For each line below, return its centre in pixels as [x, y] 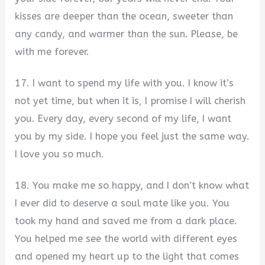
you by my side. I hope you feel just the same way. [132, 136]
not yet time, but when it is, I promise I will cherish [130, 101]
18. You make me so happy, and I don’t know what [132, 185]
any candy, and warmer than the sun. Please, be [127, 34]
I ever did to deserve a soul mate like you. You [122, 203]
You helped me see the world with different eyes [126, 238]
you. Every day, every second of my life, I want [123, 118]
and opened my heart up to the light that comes [127, 256]
